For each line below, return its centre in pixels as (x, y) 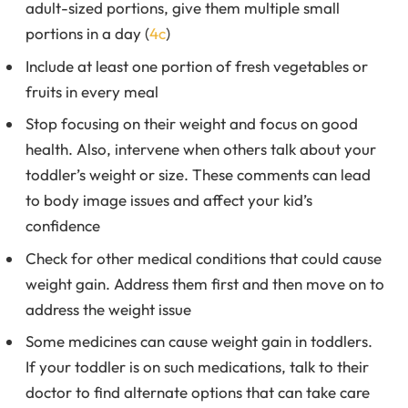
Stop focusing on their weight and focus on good (192, 124)
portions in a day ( (87, 34)
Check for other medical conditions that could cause (204, 258)
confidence (63, 226)
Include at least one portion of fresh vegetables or (197, 66)
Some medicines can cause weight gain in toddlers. (199, 342)
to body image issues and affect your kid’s (169, 200)
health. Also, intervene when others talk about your (201, 149)
